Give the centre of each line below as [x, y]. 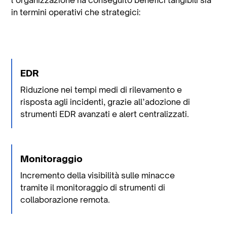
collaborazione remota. [65, 199]
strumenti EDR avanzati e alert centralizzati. [105, 114]
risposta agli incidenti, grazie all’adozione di [105, 102]
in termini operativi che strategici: [76, 12]
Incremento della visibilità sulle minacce [98, 175]
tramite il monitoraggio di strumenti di [93, 187]
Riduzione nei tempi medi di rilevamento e [101, 89]
